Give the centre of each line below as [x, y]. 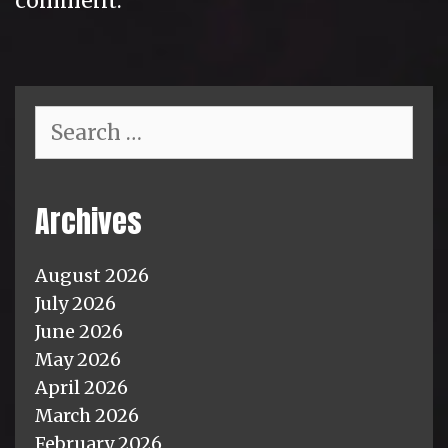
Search [63, 116]
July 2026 [75, 303]
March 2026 [87, 415]
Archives [88, 221]
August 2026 [92, 275]
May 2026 [78, 359]
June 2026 [79, 331]
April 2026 [81, 387]
